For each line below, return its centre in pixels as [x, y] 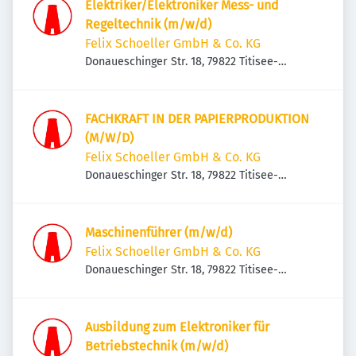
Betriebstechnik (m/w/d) [157, 346]
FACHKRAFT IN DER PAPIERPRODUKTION [197, 119]
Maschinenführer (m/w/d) [159, 232]
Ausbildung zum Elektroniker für [177, 327]
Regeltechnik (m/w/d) [148, 24]
